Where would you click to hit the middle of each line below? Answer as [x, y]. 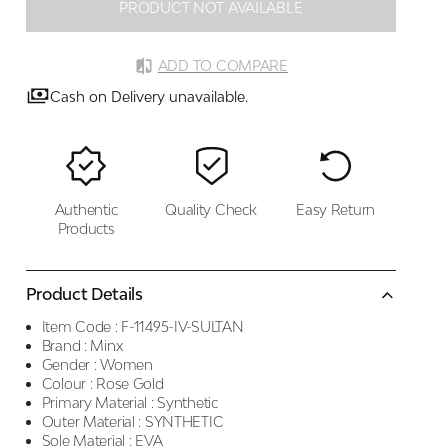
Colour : [67, 383]
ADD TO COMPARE [222, 65]
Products [86, 228]
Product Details [84, 294]
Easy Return [336, 209]
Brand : [64, 345]
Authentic [86, 209]
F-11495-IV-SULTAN [182, 326]
